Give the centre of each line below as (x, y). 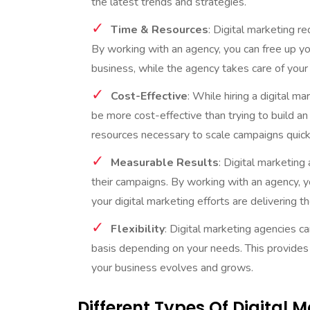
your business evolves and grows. (172, 268)
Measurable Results (165, 163)
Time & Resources (159, 30)
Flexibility (138, 229)
